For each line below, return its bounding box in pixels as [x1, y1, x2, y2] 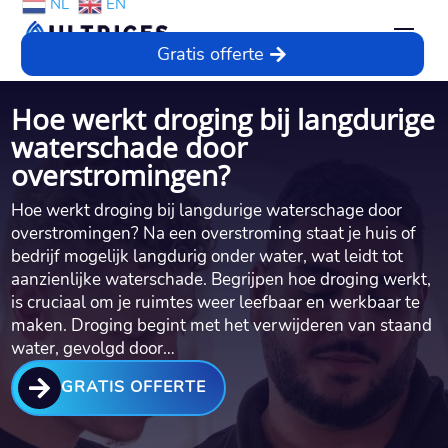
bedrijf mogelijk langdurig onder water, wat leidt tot [11, 244, 404, 268]
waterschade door [11, 127, 248, 166]
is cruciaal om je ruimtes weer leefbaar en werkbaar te [11, 290, 421, 314]
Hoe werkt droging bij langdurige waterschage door [11, 198, 403, 222]
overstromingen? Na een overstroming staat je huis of [11, 221, 417, 245]
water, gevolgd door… [11, 336, 176, 360]
